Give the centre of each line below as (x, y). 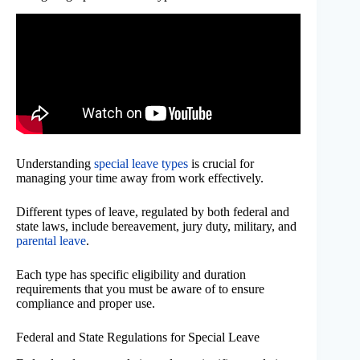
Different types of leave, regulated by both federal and (153, 212)
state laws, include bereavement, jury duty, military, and (156, 227)
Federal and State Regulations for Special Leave (138, 337)
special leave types (141, 164)
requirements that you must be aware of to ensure (140, 289)
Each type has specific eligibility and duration (131, 275)
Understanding (55, 164)
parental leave (51, 241)
